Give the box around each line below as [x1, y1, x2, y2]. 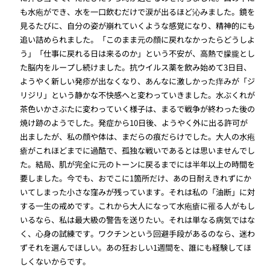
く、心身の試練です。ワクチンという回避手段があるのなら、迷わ [20, 227, 256, 239]
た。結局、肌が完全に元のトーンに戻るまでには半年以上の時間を [20, 158, 256, 170]
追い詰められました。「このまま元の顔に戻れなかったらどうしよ [20, 33, 256, 45]
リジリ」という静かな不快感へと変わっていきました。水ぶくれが [20, 89, 256, 101]
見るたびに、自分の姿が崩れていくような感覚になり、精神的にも [20, 19, 256, 31]
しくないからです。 [20, 255, 91, 267]
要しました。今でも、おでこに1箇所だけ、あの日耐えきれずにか [20, 172, 252, 184]
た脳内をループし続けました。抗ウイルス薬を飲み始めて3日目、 [20, 61, 252, 73]
